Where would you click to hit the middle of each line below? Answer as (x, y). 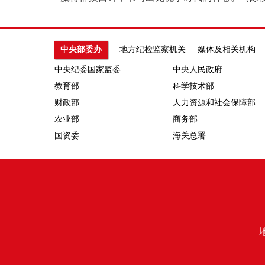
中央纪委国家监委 (88, 70)
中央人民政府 (198, 70)
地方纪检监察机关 (153, 49)
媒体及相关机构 (227, 49)
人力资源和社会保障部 (214, 103)
